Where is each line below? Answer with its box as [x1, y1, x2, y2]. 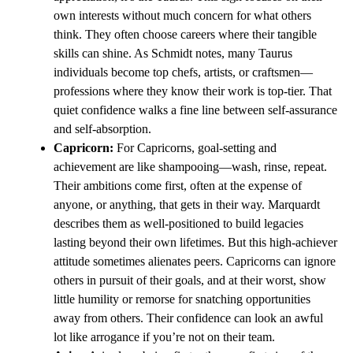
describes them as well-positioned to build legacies [54, 217, 303, 230]
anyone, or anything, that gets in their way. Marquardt [54, 198, 320, 211]
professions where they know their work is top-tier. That [54, 84, 332, 98]
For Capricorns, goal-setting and [113, 141, 277, 154]
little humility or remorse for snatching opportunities [54, 292, 310, 306]
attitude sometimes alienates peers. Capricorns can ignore [54, 255, 336, 268]
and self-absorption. [54, 122, 151, 136]
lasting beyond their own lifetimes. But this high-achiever [54, 236, 337, 249]
